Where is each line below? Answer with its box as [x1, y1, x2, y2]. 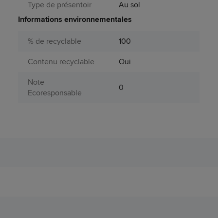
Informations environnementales [18, 13, 132, 25]
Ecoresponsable [28, 87, 82, 98]
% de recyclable [28, 35, 82, 47]
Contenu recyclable [28, 55, 95, 67]
